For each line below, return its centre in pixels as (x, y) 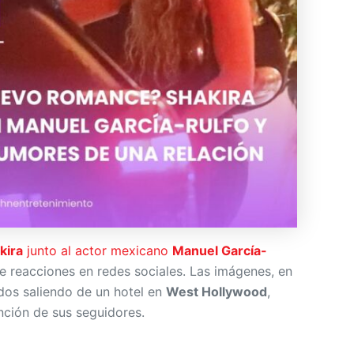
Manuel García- (220, 250)
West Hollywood (217, 291)
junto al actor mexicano (98, 250)
